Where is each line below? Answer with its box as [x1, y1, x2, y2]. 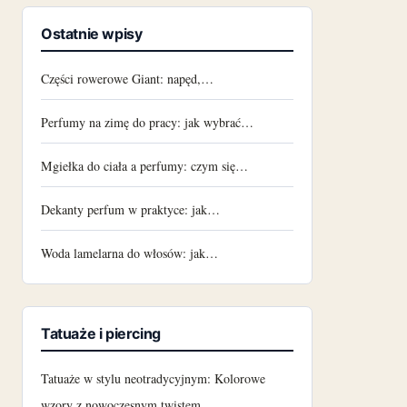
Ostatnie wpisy [41, 24, 143, 43]
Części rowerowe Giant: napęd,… [41, 69, 213, 87]
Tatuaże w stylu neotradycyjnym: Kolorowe [41, 369, 265, 387]
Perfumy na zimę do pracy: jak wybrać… [41, 113, 253, 131]
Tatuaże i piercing [41, 323, 161, 342]
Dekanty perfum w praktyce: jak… [41, 200, 220, 218]
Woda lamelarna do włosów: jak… [41, 243, 218, 262]
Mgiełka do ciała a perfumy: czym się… [41, 156, 248, 174]
